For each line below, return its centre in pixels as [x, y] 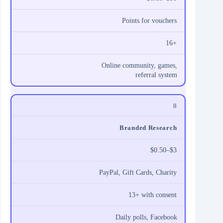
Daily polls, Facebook [147, 218]
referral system [157, 75]
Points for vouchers [150, 21]
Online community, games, [140, 66]
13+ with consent [153, 195]
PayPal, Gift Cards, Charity [138, 173]
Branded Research [148, 128]
